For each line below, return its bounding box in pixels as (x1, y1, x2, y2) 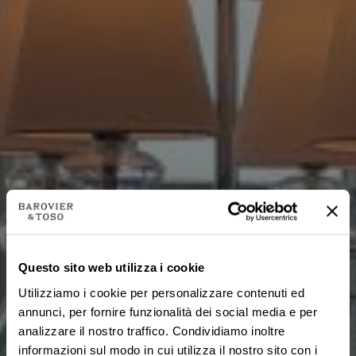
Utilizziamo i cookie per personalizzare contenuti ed (18, 285, 304, 300)
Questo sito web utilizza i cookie (18, 260, 205, 274)
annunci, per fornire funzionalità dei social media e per (18, 304, 317, 319)
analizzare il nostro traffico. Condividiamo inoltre (18, 323, 285, 338)
